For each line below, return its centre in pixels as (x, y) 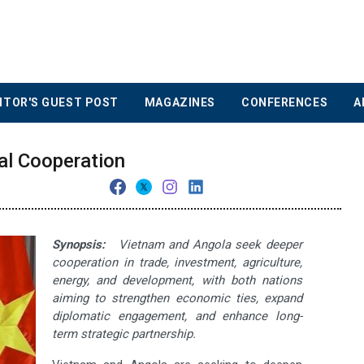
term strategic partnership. (124, 334)
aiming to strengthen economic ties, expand (177, 299)
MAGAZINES (180, 103)
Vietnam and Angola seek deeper (208, 245)
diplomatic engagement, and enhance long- (177, 316)
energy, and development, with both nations (177, 281)
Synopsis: (78, 245)
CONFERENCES (284, 103)
